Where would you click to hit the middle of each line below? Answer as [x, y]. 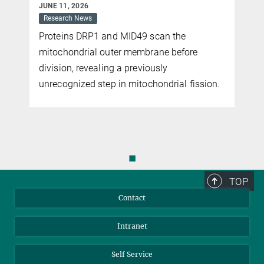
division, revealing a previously [103, 68]
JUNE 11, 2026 [64, 6]
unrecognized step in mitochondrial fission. [130, 84]
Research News [68, 19]
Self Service [132, 254]
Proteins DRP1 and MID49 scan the [113, 36]
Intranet [132, 226]
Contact [132, 197]
